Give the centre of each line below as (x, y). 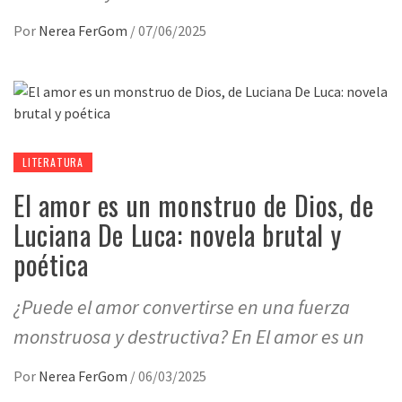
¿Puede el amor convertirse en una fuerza (182, 307)
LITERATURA (53, 162)
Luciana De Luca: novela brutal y (178, 235)
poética (51, 264)
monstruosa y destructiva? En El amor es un (189, 336)
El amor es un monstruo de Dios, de (194, 205)
